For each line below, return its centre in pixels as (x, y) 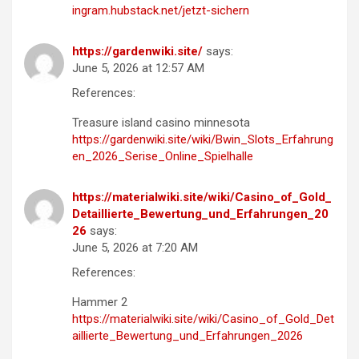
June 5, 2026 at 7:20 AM (135, 248)
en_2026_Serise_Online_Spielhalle (163, 157)
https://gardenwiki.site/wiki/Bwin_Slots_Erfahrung (203, 140)
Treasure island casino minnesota (161, 123)
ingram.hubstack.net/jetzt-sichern (161, 11)
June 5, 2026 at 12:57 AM (138, 69)
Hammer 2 (100, 303)
